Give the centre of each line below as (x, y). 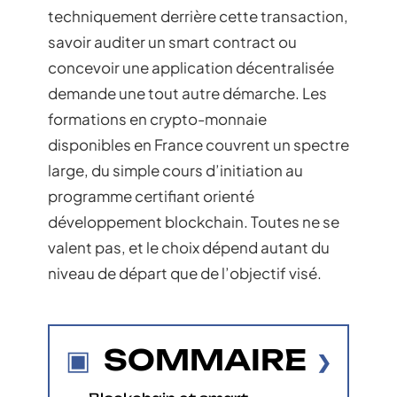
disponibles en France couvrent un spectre (198, 144)
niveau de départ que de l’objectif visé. (185, 273)
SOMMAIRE (205, 359)
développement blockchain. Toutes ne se (194, 222)
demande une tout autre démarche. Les (187, 93)
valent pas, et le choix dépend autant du (189, 247)
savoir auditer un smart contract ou (172, 42)
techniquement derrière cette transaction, (198, 16)
